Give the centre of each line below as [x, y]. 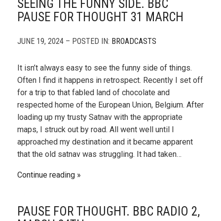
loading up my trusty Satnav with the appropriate [100, 117]
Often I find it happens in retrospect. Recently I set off [110, 80]
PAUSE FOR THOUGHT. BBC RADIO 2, [109, 211]
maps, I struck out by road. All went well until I [96, 129]
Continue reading [46, 175]
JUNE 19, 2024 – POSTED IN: [64, 41]
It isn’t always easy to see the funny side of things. [105, 68]
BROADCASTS [134, 41]
